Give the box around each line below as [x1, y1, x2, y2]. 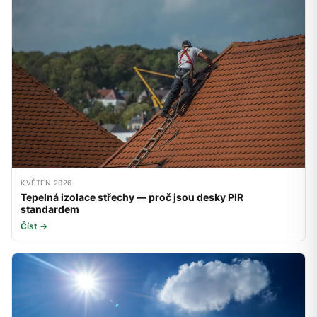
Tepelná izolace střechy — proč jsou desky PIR [21, 191, 243, 204]
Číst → [21, 221, 47, 232]
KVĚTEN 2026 [21, 178, 72, 188]
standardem [21, 203, 79, 216]
